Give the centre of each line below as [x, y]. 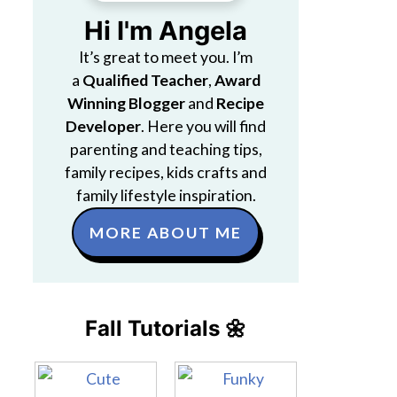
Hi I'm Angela [166, 31]
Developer [103, 126]
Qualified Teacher [145, 80]
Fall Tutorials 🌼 [166, 328]
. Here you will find [203, 126]
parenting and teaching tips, [166, 149]
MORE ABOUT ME [166, 233]
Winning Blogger [126, 103]
